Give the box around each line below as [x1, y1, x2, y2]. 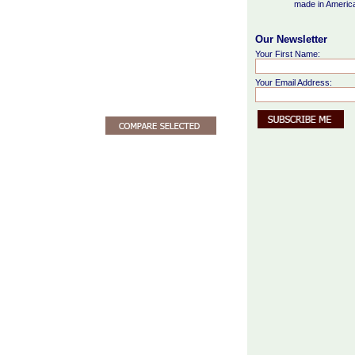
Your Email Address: [255, 77, 332, 87]
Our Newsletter [255, 32, 327, 45]
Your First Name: [255, 48, 320, 59]
